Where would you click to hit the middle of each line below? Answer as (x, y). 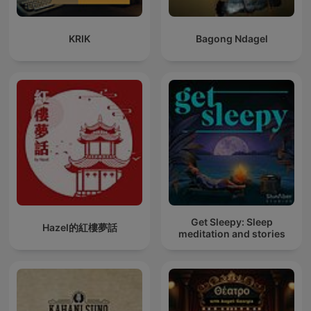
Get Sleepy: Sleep (232, 221)
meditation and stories (232, 233)
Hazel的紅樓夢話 (79, 228)
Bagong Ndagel (232, 39)
